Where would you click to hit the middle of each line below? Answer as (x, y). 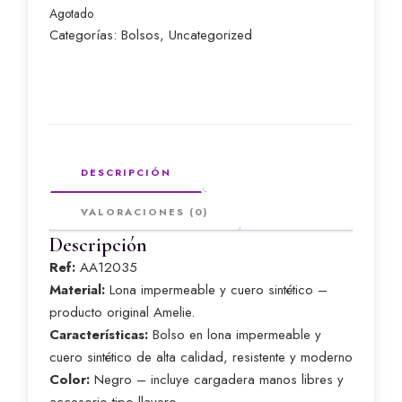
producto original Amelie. (122, 312)
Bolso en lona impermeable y (235, 335)
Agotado (71, 13)
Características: (99, 335)
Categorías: (85, 35)
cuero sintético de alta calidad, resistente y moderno (201, 357)
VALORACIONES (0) (144, 212)
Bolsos (140, 35)
